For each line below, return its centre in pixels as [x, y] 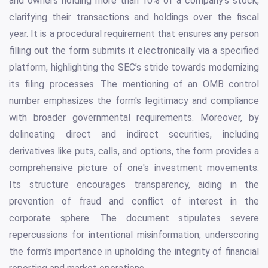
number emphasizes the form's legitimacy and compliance [134, 100]
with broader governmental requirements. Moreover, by [134, 117]
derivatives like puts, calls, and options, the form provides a [134, 151]
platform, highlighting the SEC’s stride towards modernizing [134, 67]
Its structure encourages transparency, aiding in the [134, 184]
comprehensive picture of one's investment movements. [134, 167]
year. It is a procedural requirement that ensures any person [134, 33]
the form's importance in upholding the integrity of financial [134, 251]
